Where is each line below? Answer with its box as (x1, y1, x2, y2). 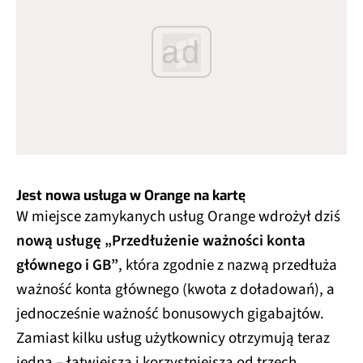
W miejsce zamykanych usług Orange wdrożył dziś (16, 205, 340, 228)
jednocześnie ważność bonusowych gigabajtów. (16, 302, 324, 325)
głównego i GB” (16, 254, 118, 276)
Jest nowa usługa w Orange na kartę (16, 186, 246, 205)
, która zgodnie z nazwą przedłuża (118, 254, 337, 276)
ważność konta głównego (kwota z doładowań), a (16, 278, 335, 301)
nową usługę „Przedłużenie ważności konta (16, 229, 305, 252)
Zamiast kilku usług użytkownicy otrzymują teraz (16, 327, 330, 349)
